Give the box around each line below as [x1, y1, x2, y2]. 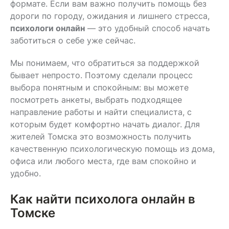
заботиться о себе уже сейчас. [10, 35, 135, 45]
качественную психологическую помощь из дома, [10, 143, 215, 154]
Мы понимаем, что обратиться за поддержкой [10, 57, 199, 68]
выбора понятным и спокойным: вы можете [10, 82, 189, 93]
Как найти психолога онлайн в [10, 191, 195, 207]
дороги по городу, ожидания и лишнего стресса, [10, 10, 210, 21]
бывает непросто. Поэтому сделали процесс [10, 70, 193, 80]
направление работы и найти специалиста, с [10, 106, 192, 117]
